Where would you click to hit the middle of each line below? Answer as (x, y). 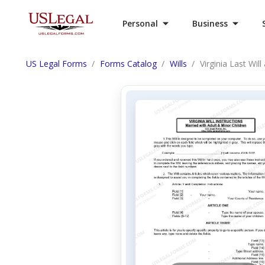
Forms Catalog (128, 64)
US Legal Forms (56, 64)
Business (210, 23)
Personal (140, 23)
